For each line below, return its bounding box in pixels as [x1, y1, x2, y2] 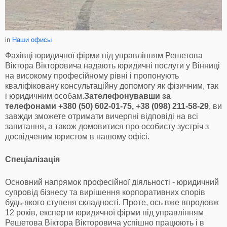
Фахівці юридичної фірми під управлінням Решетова [5, 51, 203, 60]
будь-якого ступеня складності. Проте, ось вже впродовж [5, 198, 219, 207]
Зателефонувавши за [84, 91, 171, 100]
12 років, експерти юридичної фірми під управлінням [5, 208, 204, 217]
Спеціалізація [5, 155, 60, 164]
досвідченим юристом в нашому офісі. [5, 132, 149, 141]
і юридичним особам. [5, 91, 84, 100]
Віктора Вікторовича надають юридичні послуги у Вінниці [5, 61, 220, 70]
